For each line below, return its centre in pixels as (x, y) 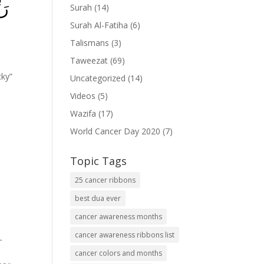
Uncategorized (98, 78)
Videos (83, 96)
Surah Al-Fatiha (99, 25)
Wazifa (83, 114)
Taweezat (89, 61)
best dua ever (98, 199)
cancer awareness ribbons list (125, 235)
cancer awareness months (119, 217)
